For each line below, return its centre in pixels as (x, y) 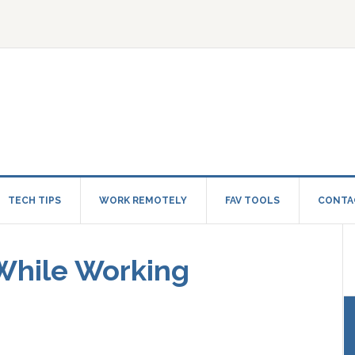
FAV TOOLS (252, 200)
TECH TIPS (34, 200)
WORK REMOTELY (143, 200)
